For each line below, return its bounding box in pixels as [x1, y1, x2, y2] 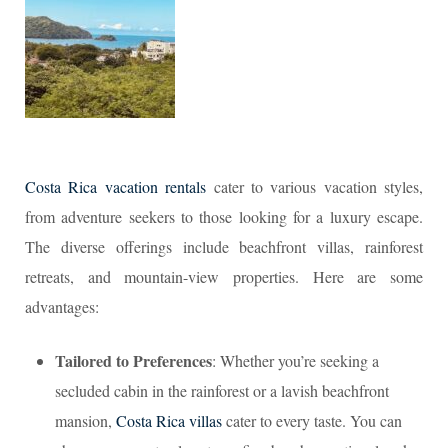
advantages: [25, 296, 99, 317]
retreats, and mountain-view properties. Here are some [25, 266, 423, 287]
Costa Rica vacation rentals [25, 176, 207, 197]
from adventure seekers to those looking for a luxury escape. [25, 206, 423, 227]
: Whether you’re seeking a [212, 350, 379, 371]
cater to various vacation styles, [206, 176, 423, 197]
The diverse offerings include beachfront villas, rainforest [25, 236, 423, 257]
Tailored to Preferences [55, 349, 212, 372]
